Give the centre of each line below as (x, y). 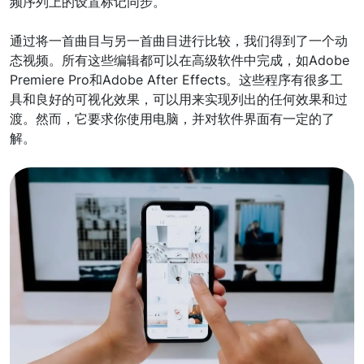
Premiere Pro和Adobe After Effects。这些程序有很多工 (176, 79)
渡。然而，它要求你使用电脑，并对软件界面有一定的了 (172, 118)
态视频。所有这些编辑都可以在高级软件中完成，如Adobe (180, 60)
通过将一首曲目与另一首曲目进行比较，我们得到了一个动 (179, 40)
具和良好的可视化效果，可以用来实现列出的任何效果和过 (179, 99)
